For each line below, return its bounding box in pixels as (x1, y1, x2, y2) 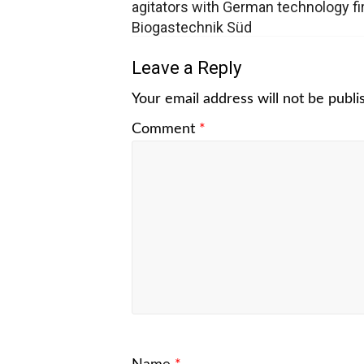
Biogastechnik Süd (132, 18, 252, 36)
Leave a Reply (132, 57, 241, 78)
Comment (132, 121, 199, 136)
